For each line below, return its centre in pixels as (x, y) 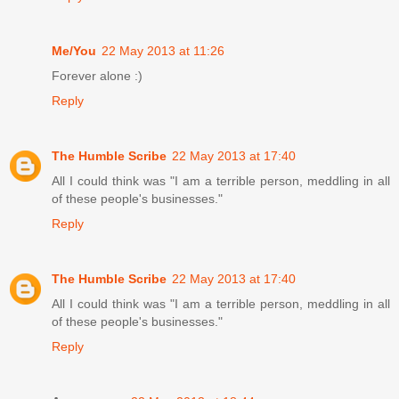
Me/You (74, 50)
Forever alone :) (97, 75)
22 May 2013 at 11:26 (163, 50)
